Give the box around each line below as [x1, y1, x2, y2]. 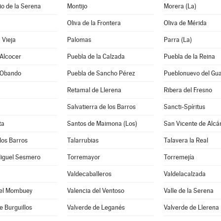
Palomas [67, 36, 91, 43]
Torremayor [67, 153, 100, 161]
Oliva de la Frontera [67, 19, 121, 27]
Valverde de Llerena [163, 204, 219, 211]
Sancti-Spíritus [163, 103, 205, 110]
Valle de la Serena [163, 187, 214, 194]
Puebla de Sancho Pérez [67, 70, 135, 77]
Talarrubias [67, 137, 99, 144]
